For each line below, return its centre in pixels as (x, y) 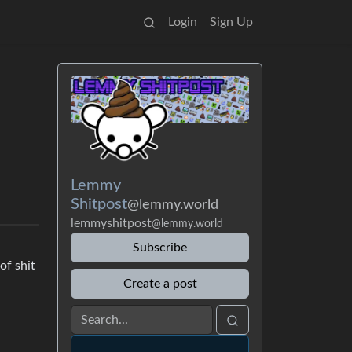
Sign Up (231, 22)
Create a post (160, 283)
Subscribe (160, 247)
